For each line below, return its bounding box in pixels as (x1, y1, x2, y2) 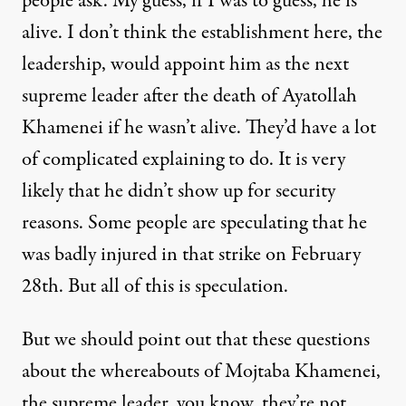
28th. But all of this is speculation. (22, 271, 288, 301)
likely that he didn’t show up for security (22, 176, 335, 206)
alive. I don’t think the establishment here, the (22, 17, 382, 47)
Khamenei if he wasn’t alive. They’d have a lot (22, 112, 376, 142)
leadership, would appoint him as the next (22, 49, 349, 79)
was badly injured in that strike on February (22, 239, 361, 269)
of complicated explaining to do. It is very (22, 144, 345, 174)
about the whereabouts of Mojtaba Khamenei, (22, 356, 381, 386)
